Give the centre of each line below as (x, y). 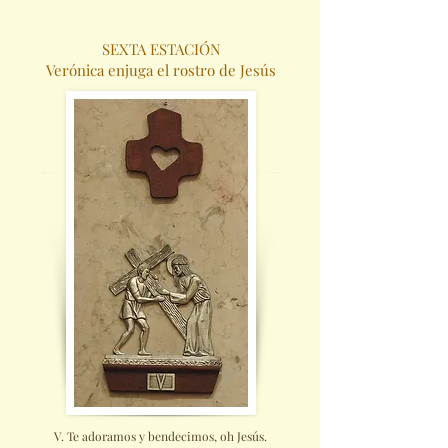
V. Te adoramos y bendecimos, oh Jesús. (160, 436)
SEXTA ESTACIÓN (161, 49)
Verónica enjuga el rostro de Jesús (161, 70)
